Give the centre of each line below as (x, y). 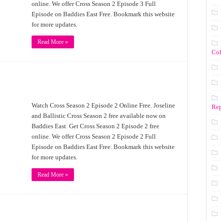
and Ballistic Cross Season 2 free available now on (99, 116)
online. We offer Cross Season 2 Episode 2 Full (94, 136)
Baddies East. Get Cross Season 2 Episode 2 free (95, 126)
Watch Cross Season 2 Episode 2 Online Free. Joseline (103, 105)
